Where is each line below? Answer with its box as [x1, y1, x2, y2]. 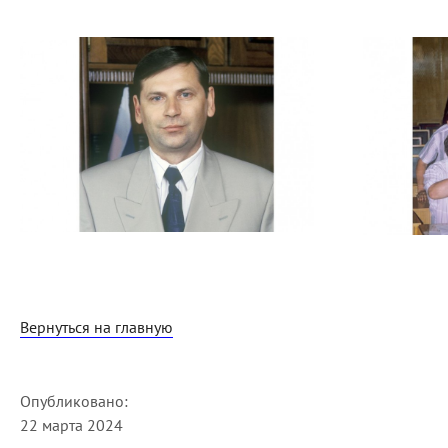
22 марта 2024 [20, 415, 123, 436]
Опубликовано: [20, 391, 128, 412]
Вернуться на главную [20, 317, 173, 338]
